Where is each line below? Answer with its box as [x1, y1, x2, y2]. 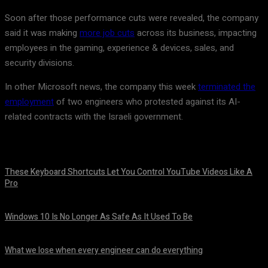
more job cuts [80, 26, 135, 39]
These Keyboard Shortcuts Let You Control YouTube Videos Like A [5, 166, 252, 178]
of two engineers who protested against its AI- [54, 95, 240, 108]
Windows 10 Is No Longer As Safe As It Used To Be [5, 211, 193, 223]
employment [5, 95, 54, 108]
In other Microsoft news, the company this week [5, 80, 198, 93]
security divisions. [5, 56, 74, 69]
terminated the [198, 80, 255, 93]
